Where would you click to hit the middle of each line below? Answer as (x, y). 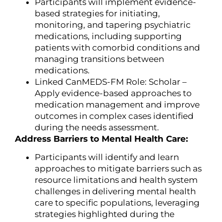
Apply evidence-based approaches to (113, 93)
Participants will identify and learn (107, 157)
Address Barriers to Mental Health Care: (101, 139)
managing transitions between (99, 59)
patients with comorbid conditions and (117, 47)
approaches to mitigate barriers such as (118, 168)
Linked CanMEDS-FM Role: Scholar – (111, 82)
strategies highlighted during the (105, 214)
